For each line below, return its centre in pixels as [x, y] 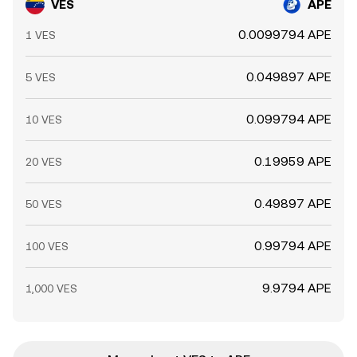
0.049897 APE [289, 77]
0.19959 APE [293, 161]
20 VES [44, 162]
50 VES [44, 204]
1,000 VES [51, 288]
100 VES [47, 246]
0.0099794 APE [285, 35]
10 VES [44, 120]
